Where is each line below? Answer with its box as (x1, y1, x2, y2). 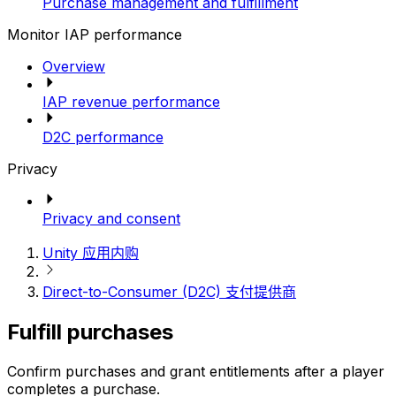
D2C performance (42, 128, 164, 147)
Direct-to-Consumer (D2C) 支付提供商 (42, 283, 296, 301)
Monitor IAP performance (7, 26, 182, 44)
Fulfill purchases (7, 319, 173, 345)
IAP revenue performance (42, 93, 220, 111)
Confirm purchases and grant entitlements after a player (7, 362, 385, 380)
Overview (42, 57, 105, 76)
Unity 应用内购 (42, 244, 139, 263)
